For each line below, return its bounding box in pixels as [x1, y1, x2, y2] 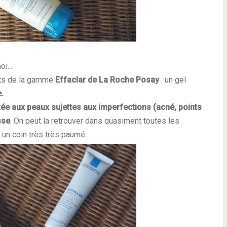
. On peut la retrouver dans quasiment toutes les [10, 116, 179, 126]
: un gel [161, 75, 186, 85]
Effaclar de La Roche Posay [55, 75, 161, 85]
